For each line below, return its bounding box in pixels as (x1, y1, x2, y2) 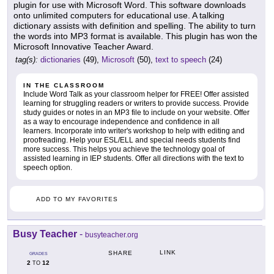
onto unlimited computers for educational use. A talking (13, 10, 224, 21)
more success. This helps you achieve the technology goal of (23, 145, 224, 154)
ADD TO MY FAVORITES (36, 196, 118, 203)
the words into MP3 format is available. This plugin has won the (13, 31, 257, 42)
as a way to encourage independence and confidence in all (23, 117, 220, 127)
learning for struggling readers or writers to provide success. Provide (23, 99, 249, 108)
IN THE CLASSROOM (23, 82, 105, 89)
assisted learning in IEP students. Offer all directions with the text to (23, 154, 244, 163)
